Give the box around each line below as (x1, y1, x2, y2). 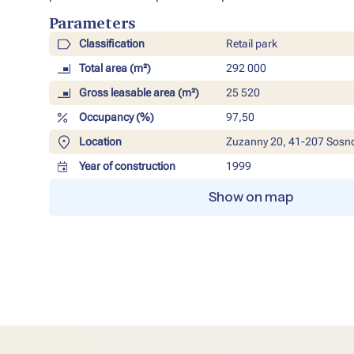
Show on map (208, 189, 293, 205)
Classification (78, 37, 145, 51)
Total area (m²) (78, 62, 151, 75)
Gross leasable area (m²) (78, 86, 199, 100)
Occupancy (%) (78, 111, 154, 124)
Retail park (225, 37, 277, 51)
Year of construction (78, 160, 175, 173)
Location (78, 135, 122, 149)
